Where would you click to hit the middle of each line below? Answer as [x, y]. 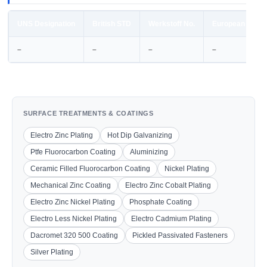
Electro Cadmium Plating [171, 219]
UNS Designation [46, 24]
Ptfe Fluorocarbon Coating [73, 152]
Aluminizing [149, 152]
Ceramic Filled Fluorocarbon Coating [90, 169]
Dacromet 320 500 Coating [74, 235]
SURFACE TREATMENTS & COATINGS [89, 113]
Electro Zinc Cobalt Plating [168, 185]
